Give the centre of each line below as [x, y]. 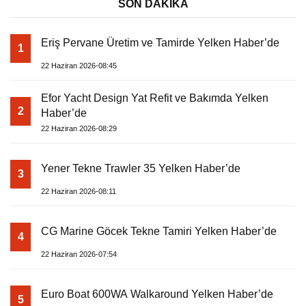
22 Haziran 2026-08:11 [79, 191]
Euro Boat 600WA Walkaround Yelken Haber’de [157, 294]
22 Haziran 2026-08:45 [79, 65]
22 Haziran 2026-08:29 [79, 128]
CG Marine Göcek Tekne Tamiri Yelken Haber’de [159, 231]
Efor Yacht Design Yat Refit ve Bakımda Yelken [155, 98]
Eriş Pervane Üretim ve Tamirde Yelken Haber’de [160, 42]
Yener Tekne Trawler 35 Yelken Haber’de [141, 168]
